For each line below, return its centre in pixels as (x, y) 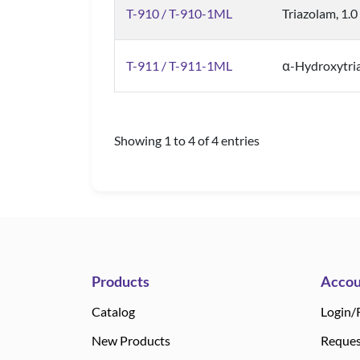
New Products (131, 340)
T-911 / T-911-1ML (179, 65)
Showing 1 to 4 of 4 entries (187, 140)
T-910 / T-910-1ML (179, 13)
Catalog (113, 311)
